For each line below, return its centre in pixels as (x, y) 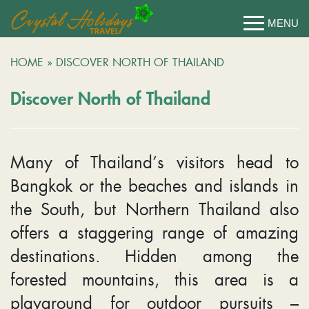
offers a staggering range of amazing (154, 232)
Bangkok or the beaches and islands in (154, 185)
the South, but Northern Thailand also (154, 209)
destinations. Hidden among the (154, 256)
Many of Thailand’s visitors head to (154, 162)
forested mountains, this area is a (154, 279)
